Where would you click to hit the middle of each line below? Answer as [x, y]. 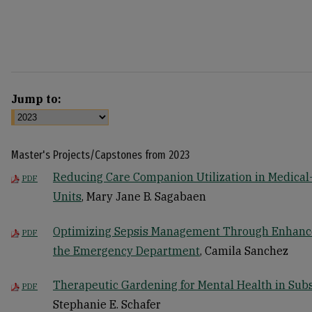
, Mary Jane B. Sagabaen [144, 197]
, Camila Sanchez [244, 250]
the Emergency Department [126, 250]
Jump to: [36, 99]
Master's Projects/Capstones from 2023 [100, 155]
